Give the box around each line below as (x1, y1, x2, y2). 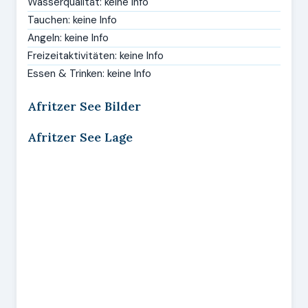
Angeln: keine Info (27, 31, 109, 45)
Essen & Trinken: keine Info (27, 67, 151, 80)
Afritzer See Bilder (27, 98, 141, 114)
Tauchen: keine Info (27, 13, 117, 27)
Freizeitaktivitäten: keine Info (27, 49, 164, 63)
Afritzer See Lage (27, 129, 133, 145)
